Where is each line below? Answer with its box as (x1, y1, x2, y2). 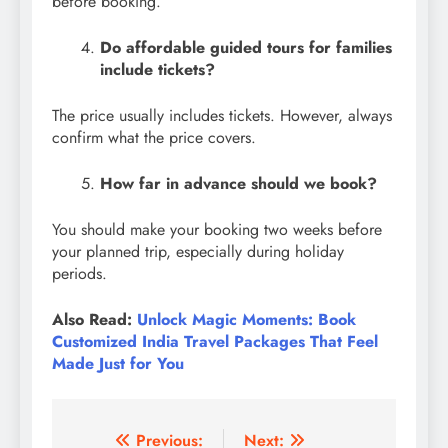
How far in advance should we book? (100, 172, 382, 196)
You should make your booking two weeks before (52, 218, 382, 242)
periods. (52, 262, 107, 286)
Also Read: (52, 308, 137, 332)
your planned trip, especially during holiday (52, 240, 344, 264)
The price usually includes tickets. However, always (52, 104, 392, 128)
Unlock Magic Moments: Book (137, 308, 356, 332)
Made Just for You (52, 352, 184, 376)
